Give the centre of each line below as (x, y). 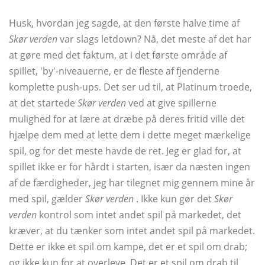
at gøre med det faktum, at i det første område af (118, 55)
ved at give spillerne (171, 103)
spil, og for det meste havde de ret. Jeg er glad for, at (125, 151)
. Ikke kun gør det (174, 199)
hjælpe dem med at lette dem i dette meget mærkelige (130, 135)
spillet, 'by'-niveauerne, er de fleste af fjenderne (114, 71)
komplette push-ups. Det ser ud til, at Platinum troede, (130, 87)
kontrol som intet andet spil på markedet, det (139, 215)
